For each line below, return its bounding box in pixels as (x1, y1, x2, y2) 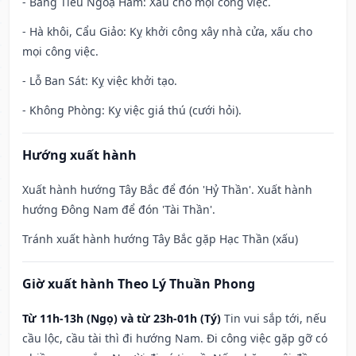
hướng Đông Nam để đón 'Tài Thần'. (22, 202, 215, 218)
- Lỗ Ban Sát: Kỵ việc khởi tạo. (22, 73, 177, 89)
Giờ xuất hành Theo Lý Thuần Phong (22, 275, 255, 293)
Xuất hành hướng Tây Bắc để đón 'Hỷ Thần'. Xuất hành (22, 182, 312, 198)
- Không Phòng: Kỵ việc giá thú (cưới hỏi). (22, 103, 242, 118)
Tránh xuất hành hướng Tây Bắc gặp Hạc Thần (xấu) (22, 231, 298, 247)
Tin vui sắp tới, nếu (224, 311, 327, 327)
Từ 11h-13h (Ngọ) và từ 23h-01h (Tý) (22, 311, 221, 327)
